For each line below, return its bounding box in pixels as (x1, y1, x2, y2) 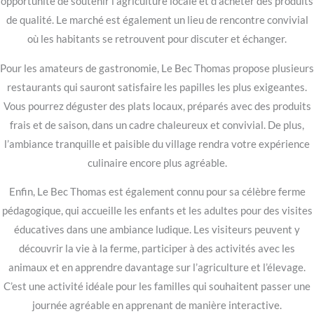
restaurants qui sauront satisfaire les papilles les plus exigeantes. (7, 81, 307, 93)
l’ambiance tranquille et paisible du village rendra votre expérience (4, 137, 310, 150)
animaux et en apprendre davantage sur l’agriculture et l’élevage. (8, 261, 306, 274)
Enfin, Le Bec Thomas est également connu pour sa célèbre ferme (8, 186, 306, 198)
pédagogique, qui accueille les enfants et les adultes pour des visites (1, 205, 313, 217)
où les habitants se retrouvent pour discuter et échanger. (27, 32, 287, 45)
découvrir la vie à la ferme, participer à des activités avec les (19, 243, 295, 255)
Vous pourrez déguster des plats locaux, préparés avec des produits (3, 100, 311, 112)
